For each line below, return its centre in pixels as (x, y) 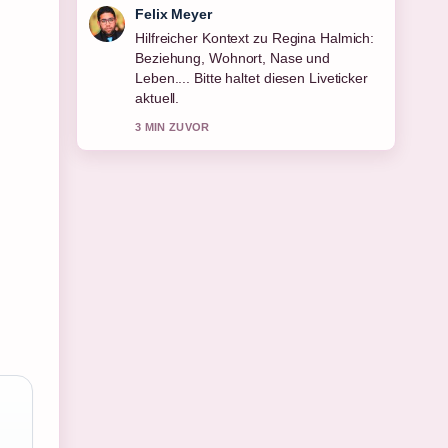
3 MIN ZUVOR (172, 127)
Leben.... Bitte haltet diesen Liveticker (251, 78)
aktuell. (157, 98)
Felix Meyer (173, 14)
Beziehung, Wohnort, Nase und (233, 58)
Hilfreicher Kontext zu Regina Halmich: (255, 38)
